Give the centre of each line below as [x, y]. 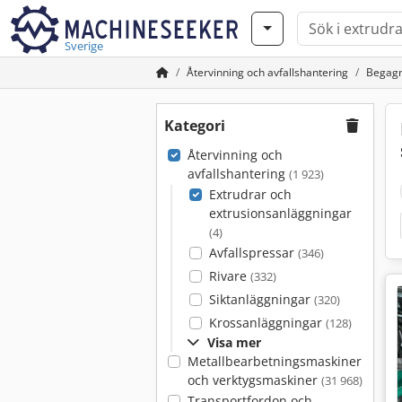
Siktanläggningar [261, 299]
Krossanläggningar [267, 323]
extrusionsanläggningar [280, 213]
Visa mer [234, 342]
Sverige [84, 46]
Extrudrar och [250, 194]
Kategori [195, 126]
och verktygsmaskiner [254, 380]
